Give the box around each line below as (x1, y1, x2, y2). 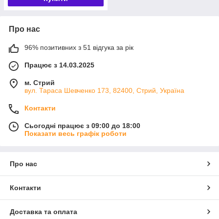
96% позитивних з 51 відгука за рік (24, 43, 133, 51)
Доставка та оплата (10, 207, 77, 216)
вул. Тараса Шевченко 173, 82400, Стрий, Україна (24, 86, 184, 94)
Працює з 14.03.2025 (24, 61, 94, 69)
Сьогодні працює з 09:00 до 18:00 (24, 121, 140, 130)
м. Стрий (24, 78, 55, 87)
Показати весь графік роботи (24, 129, 127, 137)
